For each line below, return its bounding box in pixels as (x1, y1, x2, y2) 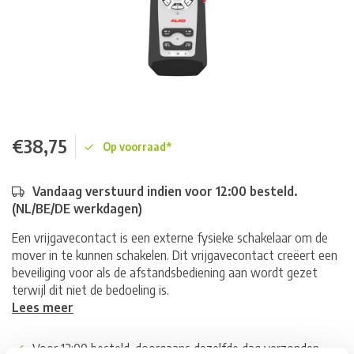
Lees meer (12, 299, 73, 315)
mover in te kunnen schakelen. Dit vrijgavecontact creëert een (12, 247, 337, 263)
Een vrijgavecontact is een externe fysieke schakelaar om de (12, 230, 328, 246)
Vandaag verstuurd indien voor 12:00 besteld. (32, 183, 297, 199)
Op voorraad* (103, 140, 171, 153)
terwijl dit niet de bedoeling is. (12, 282, 169, 298)
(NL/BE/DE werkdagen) (12, 201, 142, 217)
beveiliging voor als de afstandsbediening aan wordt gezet (12, 265, 318, 281)
